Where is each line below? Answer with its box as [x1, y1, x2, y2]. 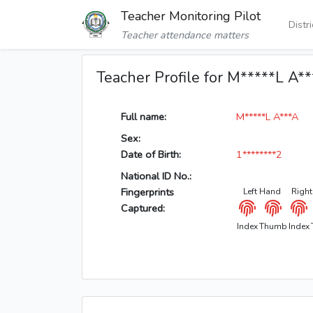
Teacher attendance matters [121, 28, 249, 43]
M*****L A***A [235, 110, 298, 124]
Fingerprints [121, 185, 174, 200]
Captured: [121, 201, 165, 216]
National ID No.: [121, 169, 191, 184]
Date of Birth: [121, 147, 181, 162]
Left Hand [242, 186, 281, 198]
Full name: [121, 110, 166, 124]
